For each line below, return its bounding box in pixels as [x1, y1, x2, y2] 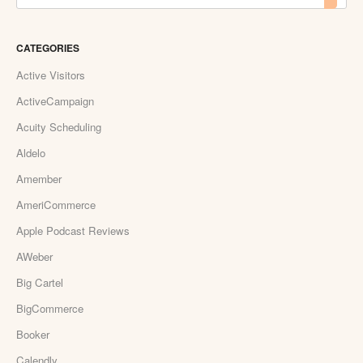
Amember [16, 170, 62, 186]
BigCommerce [16, 300, 83, 316]
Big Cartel [16, 274, 63, 290]
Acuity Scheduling [16, 118, 101, 135]
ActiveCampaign [16, 92, 94, 109]
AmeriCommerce [16, 196, 96, 212]
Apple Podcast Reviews [16, 222, 130, 238]
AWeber [16, 248, 53, 264]
